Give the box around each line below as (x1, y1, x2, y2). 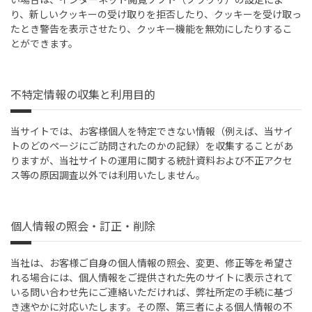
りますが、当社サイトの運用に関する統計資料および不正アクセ (10, 153, 292, 168)
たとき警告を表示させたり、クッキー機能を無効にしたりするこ (10, 22, 292, 36)
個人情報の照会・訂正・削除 (10, 217, 155, 235)
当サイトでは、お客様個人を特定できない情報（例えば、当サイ (10, 124, 293, 139)
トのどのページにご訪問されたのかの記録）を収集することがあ (10, 139, 293, 153)
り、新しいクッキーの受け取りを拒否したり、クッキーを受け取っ (10, 7, 302, 22)
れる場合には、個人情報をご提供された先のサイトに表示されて (10, 270, 293, 285)
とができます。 (10, 36, 78, 51)
